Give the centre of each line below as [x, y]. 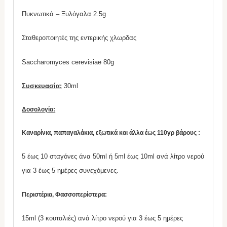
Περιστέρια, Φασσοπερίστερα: [65, 194]
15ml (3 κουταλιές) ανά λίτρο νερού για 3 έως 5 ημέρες [103, 218]
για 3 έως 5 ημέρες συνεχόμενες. [70, 171]
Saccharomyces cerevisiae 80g [68, 62]
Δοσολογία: [39, 109]
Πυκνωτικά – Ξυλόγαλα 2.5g [64, 14]
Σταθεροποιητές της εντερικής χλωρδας [79, 38]
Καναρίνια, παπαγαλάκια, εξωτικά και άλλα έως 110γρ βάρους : [111, 133]
